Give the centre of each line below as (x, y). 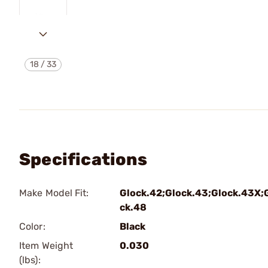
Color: (32, 226)
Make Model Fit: (54, 193)
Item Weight (46, 246)
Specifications (83, 159)
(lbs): (30, 260)
